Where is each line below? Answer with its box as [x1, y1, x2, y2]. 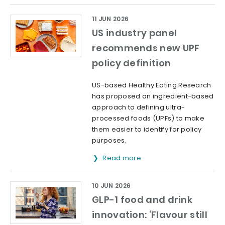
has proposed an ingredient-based [92, 91, 214, 101]
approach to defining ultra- [92, 102, 185, 113]
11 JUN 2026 [92, 15, 129, 24]
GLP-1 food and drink [92, 193, 193, 206]
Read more [102, 153, 143, 163]
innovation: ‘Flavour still [92, 208, 207, 221]
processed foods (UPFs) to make [92, 114, 205, 124]
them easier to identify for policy [92, 125, 202, 135]
